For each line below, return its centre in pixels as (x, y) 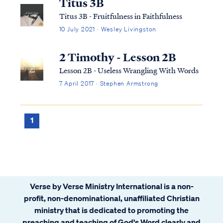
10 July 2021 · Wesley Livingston (108, 29)
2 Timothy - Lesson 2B (117, 57)
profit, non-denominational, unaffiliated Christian (111, 198)
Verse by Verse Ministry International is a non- (111, 186)
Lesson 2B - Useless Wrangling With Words (129, 70)
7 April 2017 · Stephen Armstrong (109, 83)
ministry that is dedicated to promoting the (111, 210)
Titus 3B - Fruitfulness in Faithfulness (120, 16)
